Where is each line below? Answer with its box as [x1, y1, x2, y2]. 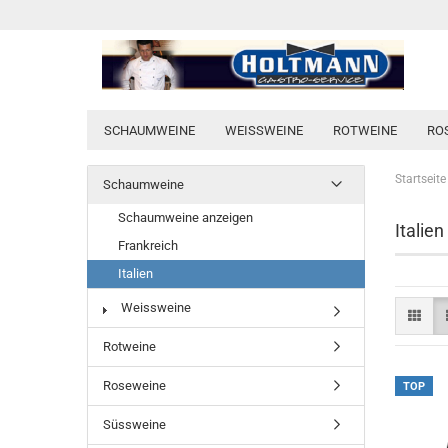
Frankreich [118, 238, 178, 253]
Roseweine [103, 378, 166, 393]
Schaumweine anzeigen [118, 210, 253, 225]
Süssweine [103, 417, 166, 432]
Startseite [394, 172, 446, 186]
